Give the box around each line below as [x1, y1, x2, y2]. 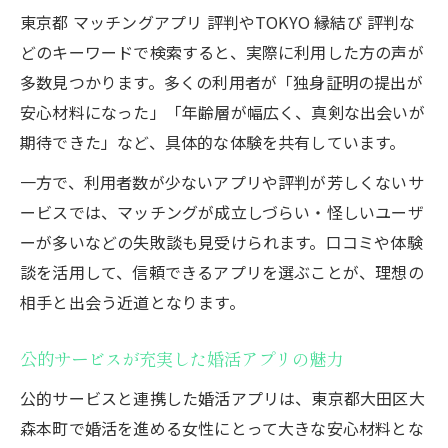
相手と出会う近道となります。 [20, 289, 245, 314]
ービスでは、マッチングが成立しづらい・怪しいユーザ [20, 199, 424, 224]
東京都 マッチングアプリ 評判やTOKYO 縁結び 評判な [20, 9, 416, 34]
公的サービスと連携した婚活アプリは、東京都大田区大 [20, 385, 425, 410]
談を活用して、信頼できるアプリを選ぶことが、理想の [20, 259, 424, 284]
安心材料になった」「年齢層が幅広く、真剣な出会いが [20, 99, 425, 124]
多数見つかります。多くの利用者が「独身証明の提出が [20, 69, 423, 94]
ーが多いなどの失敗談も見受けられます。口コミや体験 [20, 229, 423, 254]
